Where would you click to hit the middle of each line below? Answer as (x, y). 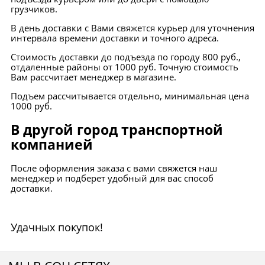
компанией (52, 145)
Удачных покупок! (57, 227)
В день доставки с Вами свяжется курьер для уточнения (132, 28)
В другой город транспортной (117, 130)
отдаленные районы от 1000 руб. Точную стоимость (125, 67)
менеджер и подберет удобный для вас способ (112, 178)
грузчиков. (35, 9)
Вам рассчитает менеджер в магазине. (95, 77)
